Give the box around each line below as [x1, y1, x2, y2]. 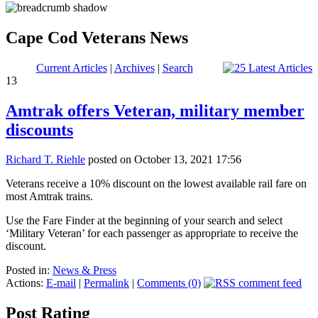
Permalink [84, 277, 129, 290]
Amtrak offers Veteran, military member [6, 101, 305, 120]
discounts [6, 120, 73, 139]
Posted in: [6, 264, 53, 277]
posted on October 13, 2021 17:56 [85, 153, 241, 166]
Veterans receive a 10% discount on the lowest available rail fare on [6, 177, 307, 190]
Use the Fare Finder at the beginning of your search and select [6, 214, 283, 227]
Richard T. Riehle [6, 153, 85, 166]
